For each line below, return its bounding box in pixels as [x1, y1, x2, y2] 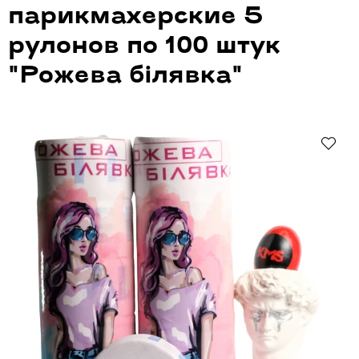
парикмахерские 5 [8, 4, 263, 30]
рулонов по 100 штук [8, 34, 280, 59]
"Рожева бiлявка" [8, 63, 243, 89]
